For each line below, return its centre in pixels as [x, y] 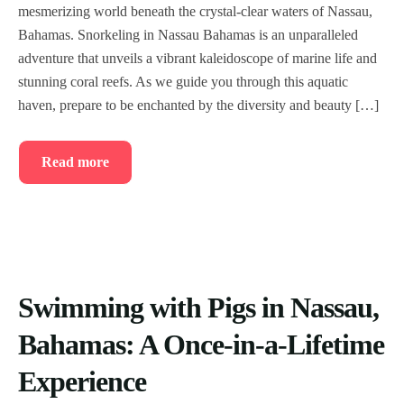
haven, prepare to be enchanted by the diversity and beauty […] [198, 105]
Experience [82, 381]
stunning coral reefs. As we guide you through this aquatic [183, 82]
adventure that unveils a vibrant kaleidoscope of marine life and [197, 58]
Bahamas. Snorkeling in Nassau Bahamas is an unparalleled [188, 35]
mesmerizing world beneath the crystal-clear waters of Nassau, [195, 11]
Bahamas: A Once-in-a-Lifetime [201, 344]
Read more [75, 162]
